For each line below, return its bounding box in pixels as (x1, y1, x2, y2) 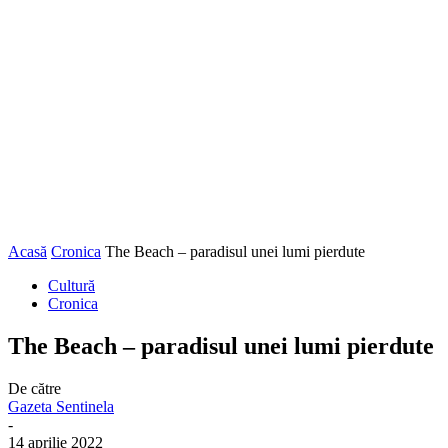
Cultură (48, 277, 95, 294)
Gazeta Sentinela (8, 397, 114, 415)
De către (8, 379, 61, 397)
